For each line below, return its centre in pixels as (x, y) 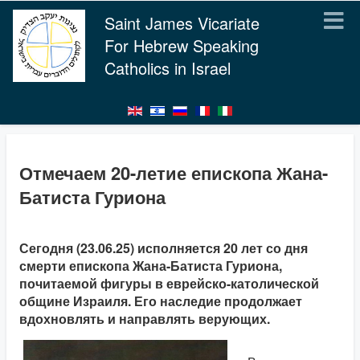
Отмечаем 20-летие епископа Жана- (174, 173)
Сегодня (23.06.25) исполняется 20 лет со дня (164, 248)
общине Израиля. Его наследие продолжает (161, 301)
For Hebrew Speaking (182, 45)
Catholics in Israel (168, 68)
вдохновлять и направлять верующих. (145, 319)
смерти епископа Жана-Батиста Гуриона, (151, 266)
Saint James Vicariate (182, 23)
